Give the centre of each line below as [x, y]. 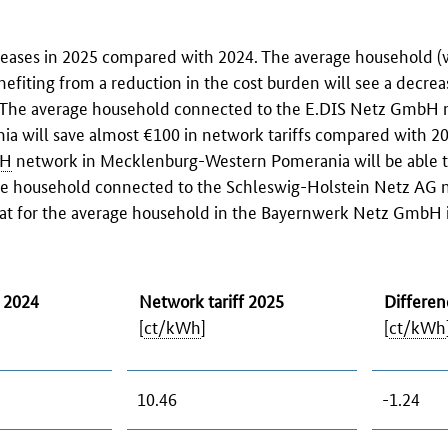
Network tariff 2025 [211, 300]
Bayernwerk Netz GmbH [351, 211]
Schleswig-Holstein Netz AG [331, 185]
